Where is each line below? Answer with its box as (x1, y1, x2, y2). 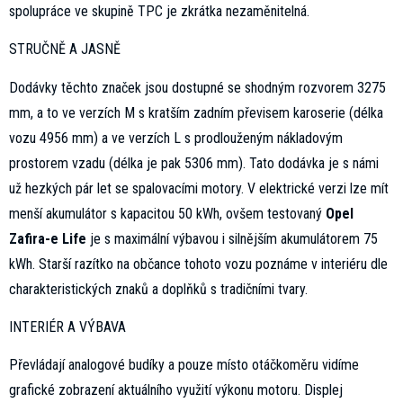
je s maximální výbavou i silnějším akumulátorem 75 (86, 229, 378, 247)
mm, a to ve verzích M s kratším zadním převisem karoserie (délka (9, 103, 383, 121)
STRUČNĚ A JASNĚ (9, 40, 121, 58)
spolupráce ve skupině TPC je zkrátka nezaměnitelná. (9, 2, 309, 20)
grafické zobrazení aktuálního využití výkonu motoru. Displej (9, 381, 343, 399)
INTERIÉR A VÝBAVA (9, 318, 126, 336)
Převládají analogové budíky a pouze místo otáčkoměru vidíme (9, 356, 359, 374)
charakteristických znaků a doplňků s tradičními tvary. (9, 280, 308, 298)
